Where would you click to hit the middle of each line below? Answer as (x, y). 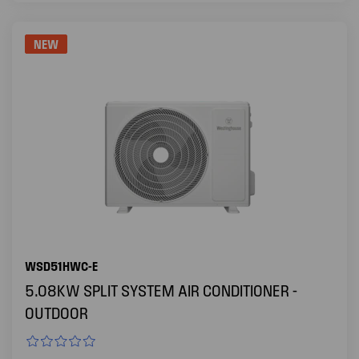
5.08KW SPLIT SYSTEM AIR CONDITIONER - (161, 290)
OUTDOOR (56, 313)
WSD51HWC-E (61, 266)
